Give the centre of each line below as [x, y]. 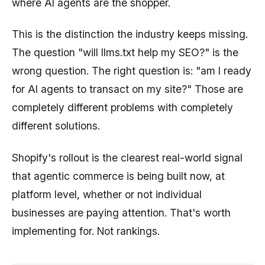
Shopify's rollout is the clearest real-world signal [127, 157]
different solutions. [56, 126]
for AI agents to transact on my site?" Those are [127, 89]
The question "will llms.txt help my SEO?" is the [125, 53]
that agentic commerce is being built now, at [118, 176]
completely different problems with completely [122, 108]
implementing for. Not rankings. [86, 231]
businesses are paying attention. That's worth [121, 212]
